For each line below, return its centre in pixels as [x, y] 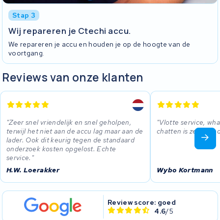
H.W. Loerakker [33, 170]
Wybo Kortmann [185, 170]
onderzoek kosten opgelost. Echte [61, 149]
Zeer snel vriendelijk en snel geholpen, [70, 122]
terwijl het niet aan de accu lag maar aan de [75, 131]
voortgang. [27, 53]
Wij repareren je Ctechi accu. [70, 31]
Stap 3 [24, 15]
